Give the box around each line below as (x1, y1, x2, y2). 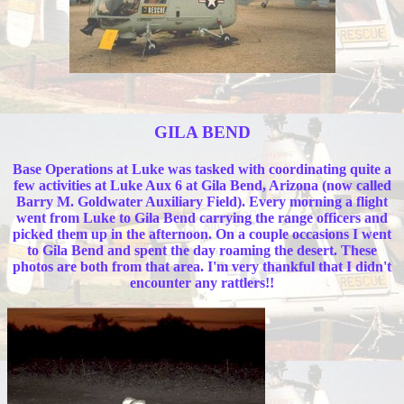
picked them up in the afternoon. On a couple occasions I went (13, 226, 391, 243)
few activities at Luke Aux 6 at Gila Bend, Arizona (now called (13, 178, 391, 194)
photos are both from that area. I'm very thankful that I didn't (13, 259, 391, 275)
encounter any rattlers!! (130, 275, 274, 291)
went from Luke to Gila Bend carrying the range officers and (16, 210, 388, 226)
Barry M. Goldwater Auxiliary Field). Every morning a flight (16, 194, 388, 210)
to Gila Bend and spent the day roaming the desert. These (27, 243, 377, 259)
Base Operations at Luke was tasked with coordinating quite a (13, 161, 391, 178)
